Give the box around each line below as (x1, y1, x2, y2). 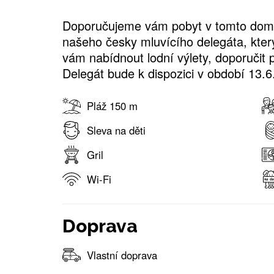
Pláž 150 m (87, 98, 138, 113)
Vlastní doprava (87, 247, 157, 262)
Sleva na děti (87, 122, 146, 138)
